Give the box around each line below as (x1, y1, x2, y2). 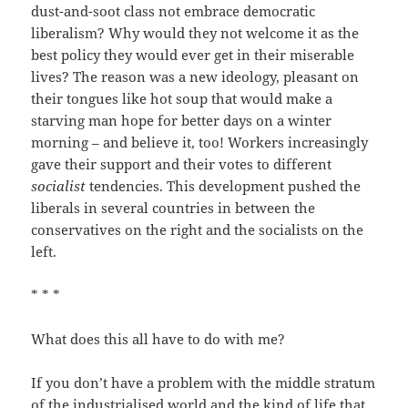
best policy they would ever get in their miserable (31, 46, 355, 65)
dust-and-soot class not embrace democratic (31, 2, 316, 21)
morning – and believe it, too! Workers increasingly (31, 133, 369, 152)
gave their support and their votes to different (31, 155, 332, 174)
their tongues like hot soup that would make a (31, 89, 333, 108)
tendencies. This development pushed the (86, 177, 362, 196)
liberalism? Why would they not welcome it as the (31, 24, 360, 43)
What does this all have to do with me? (31, 330, 286, 349)
